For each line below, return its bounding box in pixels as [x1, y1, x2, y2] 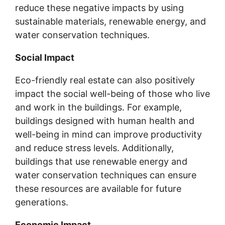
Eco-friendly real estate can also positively [15, 74, 195, 85]
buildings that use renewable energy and [15, 156, 187, 167]
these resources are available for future [15, 183, 181, 194]
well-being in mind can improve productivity [15, 129, 202, 140]
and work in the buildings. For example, [15, 101, 182, 113]
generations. [15, 196, 68, 207]
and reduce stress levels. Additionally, [15, 142, 174, 153]
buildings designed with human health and [15, 115, 194, 126]
